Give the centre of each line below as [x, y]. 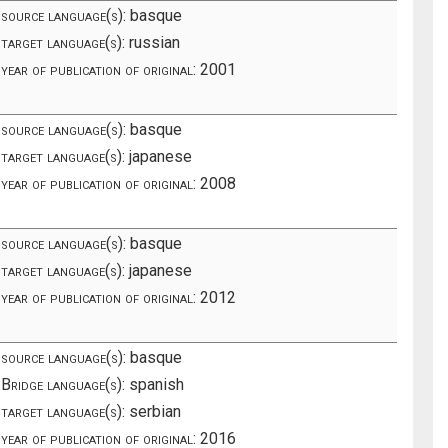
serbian [153, 411]
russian [153, 42]
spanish [155, 384]
